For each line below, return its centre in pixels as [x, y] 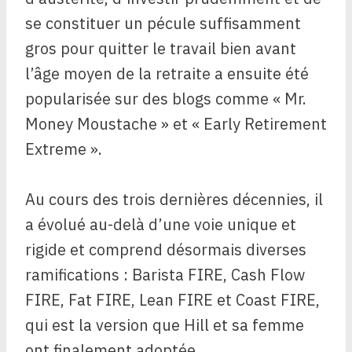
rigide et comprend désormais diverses [166, 250]
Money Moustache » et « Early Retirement [176, 124]
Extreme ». [64, 149]
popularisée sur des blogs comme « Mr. [166, 99]
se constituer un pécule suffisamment [163, 24]
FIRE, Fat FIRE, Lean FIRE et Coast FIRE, [172, 300]
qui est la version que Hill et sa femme [165, 325]
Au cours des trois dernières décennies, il [174, 200]
